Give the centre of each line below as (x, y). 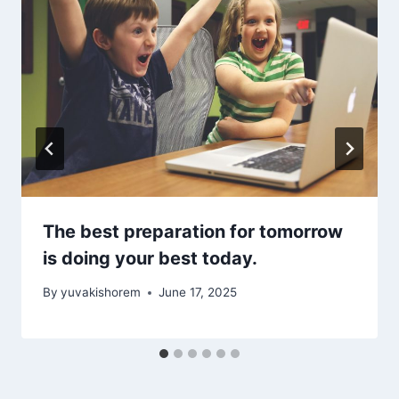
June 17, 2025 (198, 293)
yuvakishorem (101, 293)
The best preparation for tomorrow (193, 231)
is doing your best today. (150, 258)
